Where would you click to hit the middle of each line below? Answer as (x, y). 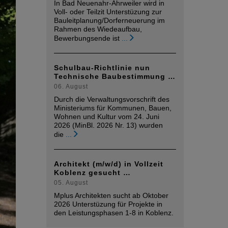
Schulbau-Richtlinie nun (102, 68)
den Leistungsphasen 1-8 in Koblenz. (114, 213)
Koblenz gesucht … (92, 173)
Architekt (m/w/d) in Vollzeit (109, 164)
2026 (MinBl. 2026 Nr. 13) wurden (108, 125)
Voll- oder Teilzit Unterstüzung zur (108, 12)
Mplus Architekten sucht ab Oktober (111, 195)
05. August (71, 183)
